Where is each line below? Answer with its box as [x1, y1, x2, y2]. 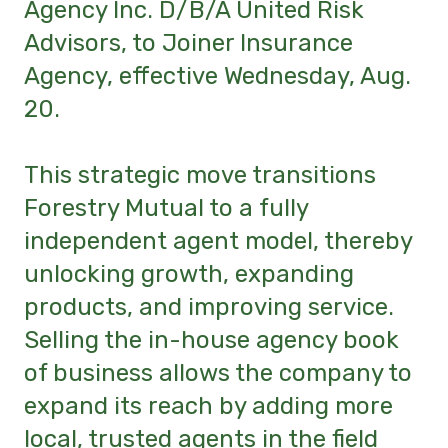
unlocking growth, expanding [24, 260, 354, 289]
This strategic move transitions [24, 161, 376, 190]
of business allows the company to [24, 359, 412, 388]
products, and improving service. [24, 293, 394, 322]
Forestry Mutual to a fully [24, 194, 308, 223]
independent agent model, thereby [24, 227, 412, 256]
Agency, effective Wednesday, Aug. [24, 61, 411, 90]
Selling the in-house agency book [24, 326, 399, 355]
